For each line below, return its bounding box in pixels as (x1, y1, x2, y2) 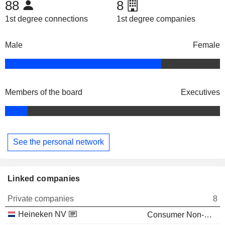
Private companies (8, 194, 74, 203)
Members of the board (5, 87, 82, 96)
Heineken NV (18, 209, 66, 218)
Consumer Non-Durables (204, 210, 212, 219)
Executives (181, 87, 220, 96)
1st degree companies (116, 14, 195, 23)
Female (193, 40, 220, 49)
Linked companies (8, 174, 80, 183)
